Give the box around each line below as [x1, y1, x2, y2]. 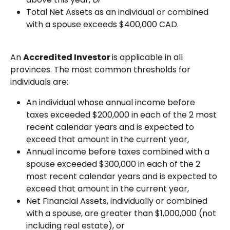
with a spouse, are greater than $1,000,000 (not [26, 207, 218, 220]
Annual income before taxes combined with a [26, 146, 212, 158]
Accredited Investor [23, 51, 112, 64]
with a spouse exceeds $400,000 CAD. [26, 18, 179, 30]
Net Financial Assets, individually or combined [26, 195, 209, 207]
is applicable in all [112, 51, 185, 64]
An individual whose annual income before [26, 97, 197, 109]
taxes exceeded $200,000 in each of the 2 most [26, 109, 219, 121]
